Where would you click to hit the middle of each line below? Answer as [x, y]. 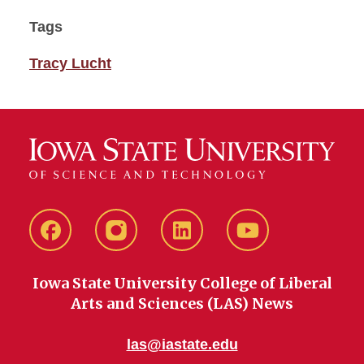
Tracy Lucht [70, 63]
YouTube [276, 243]
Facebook [82, 243]
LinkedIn [209, 243]
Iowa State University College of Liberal [182, 284]
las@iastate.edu [182, 345]
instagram [148, 243]
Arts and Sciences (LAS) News [182, 304]
